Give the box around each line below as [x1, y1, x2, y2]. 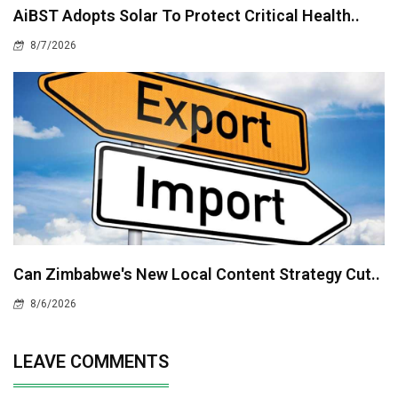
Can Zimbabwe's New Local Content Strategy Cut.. [13, 265, 380, 284]
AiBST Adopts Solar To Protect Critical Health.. [13, 6, 360, 26]
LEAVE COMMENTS [13, 351, 169, 373]
